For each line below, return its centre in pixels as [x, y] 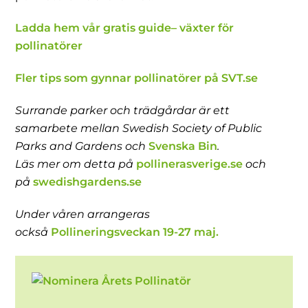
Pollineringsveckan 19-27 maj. [135, 232]
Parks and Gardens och [82, 146]
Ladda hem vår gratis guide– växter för [125, 28]
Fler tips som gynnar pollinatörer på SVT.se [137, 78]
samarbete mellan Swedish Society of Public [139, 128]
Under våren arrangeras [83, 214]
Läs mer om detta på [76, 164]
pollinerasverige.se [190, 164]
